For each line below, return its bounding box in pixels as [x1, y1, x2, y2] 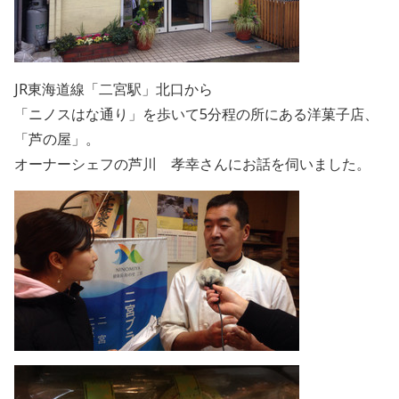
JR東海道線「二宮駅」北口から [14, 79, 213, 99]
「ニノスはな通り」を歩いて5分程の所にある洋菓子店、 [14, 104, 379, 124]
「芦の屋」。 [14, 129, 100, 149]
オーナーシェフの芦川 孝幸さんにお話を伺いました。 [14, 154, 370, 174]
